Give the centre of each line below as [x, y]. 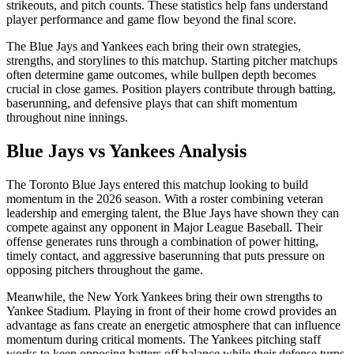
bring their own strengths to [252, 296]
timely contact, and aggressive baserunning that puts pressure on [166, 255]
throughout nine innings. [67, 117]
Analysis [211, 151]
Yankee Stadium [47, 311]
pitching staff [287, 339]
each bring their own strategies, [222, 46]
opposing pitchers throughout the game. [105, 269]
